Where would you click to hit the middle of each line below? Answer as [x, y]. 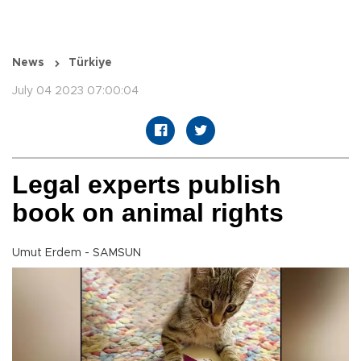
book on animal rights [148, 213]
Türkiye [90, 63]
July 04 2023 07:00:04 [75, 91]
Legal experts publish [147, 185]
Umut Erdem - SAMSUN [77, 253]
